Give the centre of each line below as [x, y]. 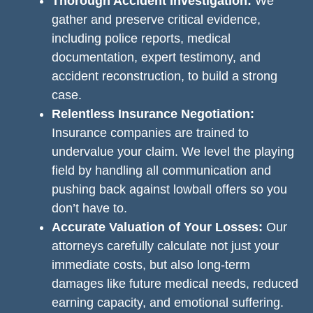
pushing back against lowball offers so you [169, 189]
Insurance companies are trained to [150, 133]
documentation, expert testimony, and [156, 57]
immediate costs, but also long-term [151, 265]
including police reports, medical [141, 38]
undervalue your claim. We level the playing [173, 152]
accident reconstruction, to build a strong [165, 76]
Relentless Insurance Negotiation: [153, 114]
